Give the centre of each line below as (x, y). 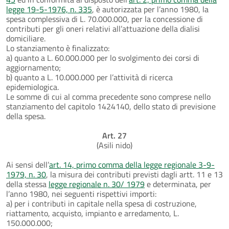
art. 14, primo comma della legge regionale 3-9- (132, 164)
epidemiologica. (32, 87)
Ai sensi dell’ (28, 164)
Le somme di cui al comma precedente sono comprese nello (108, 96)
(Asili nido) (114, 145)
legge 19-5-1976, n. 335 (49, 9)
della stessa (27, 184)
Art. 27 (114, 135)
